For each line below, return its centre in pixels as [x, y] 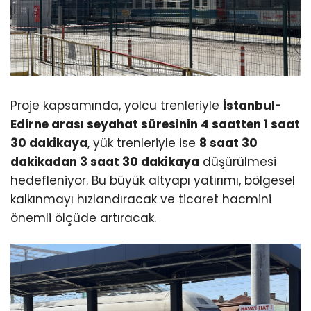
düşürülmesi [238, 162]
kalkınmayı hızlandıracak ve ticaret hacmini [141, 200]
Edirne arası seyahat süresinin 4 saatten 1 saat [155, 125]
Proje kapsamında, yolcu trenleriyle [117, 106]
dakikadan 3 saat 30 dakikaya [105, 162]
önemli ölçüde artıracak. [83, 218]
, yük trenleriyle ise [143, 143]
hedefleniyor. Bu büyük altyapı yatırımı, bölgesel [153, 181]
